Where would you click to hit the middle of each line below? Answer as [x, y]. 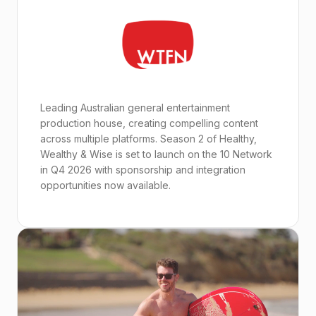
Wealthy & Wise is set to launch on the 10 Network [156, 154]
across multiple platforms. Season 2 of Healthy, [148, 139]
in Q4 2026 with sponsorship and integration [143, 170]
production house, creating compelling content [149, 123]
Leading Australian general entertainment [135, 108]
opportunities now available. [105, 185]
